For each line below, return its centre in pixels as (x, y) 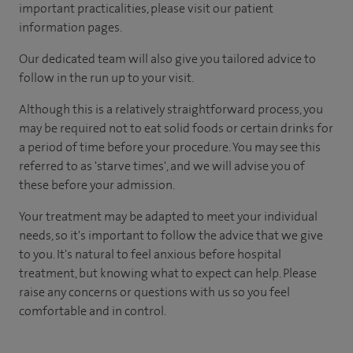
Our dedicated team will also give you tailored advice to (167, 58)
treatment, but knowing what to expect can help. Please (168, 273)
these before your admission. (97, 184)
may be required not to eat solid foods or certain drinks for (176, 128)
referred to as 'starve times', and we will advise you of (162, 165)
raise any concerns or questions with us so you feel (154, 292)
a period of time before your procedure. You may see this (170, 147)
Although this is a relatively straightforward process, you (171, 109)
